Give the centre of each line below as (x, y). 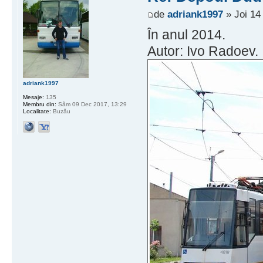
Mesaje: (33, 97)
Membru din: (40, 104)
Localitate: (37, 112)
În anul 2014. (186, 34)
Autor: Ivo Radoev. (203, 51)
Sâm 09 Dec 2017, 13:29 (92, 104)
